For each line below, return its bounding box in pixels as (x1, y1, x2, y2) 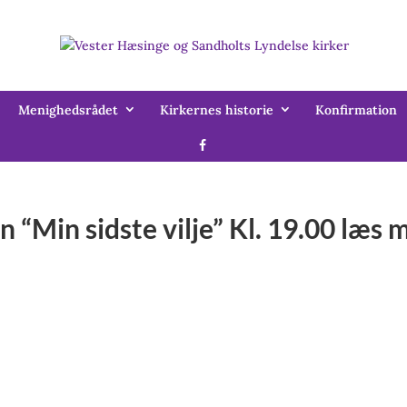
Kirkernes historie (159, 102, 273, 119)
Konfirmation (314, 102, 397, 119)
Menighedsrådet (17, 102, 118, 119)
